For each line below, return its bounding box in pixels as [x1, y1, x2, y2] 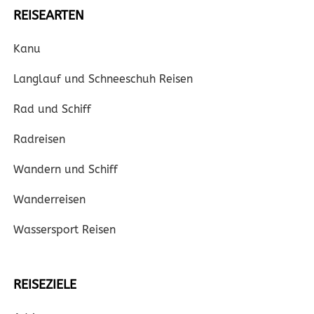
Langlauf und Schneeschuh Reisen [13, 72, 193, 86]
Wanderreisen [13, 193, 86, 206]
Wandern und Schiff [13, 163, 118, 176]
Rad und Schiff [13, 102, 91, 116]
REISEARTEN [13, 8, 84, 23]
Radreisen [13, 132, 65, 146]
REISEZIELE [13, 277, 76, 292]
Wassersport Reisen [13, 223, 116, 236]
